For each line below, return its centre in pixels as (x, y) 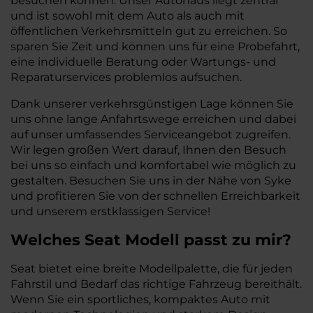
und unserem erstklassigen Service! (110, 211)
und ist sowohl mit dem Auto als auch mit (128, 16)
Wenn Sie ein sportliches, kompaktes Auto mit (140, 299)
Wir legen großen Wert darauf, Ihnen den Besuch (148, 150)
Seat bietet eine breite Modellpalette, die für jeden (152, 269)
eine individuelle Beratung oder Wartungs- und (143, 62)
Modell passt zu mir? (208, 240)
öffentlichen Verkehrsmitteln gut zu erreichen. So (149, 31)
